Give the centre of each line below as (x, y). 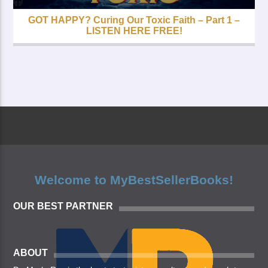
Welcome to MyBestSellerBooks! (134, 180)
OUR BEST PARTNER (63, 206)
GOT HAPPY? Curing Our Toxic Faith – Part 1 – (134, 20)
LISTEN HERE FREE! (134, 31)
